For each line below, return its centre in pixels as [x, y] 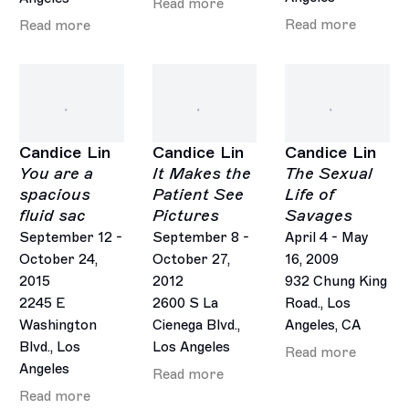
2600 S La [185, 303]
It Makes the [201, 173]
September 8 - [200, 237]
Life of [309, 194]
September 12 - [71, 237]
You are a [57, 173]
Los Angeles [191, 346]
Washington [58, 325]
